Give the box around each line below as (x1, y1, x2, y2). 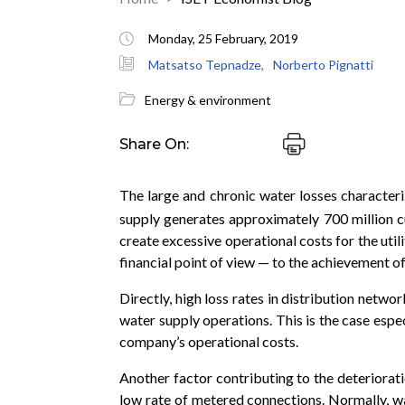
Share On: (119, 136, 189, 153)
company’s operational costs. (119, 333, 298, 351)
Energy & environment (145, 92, 271, 108)
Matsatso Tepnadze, (148, 57, 264, 72)
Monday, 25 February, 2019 (148, 31, 298, 46)
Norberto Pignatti (273, 57, 373, 72)
